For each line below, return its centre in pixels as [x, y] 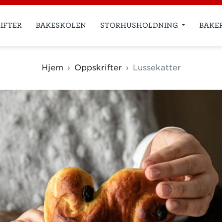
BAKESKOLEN [61, 25]
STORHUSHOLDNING [140, 25]
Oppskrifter [98, 67]
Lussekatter [157, 67]
